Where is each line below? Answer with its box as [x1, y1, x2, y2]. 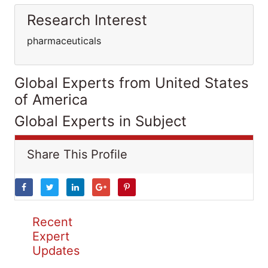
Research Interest [27, 11, 147, 29]
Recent [32, 215, 72, 229]
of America [14, 91, 88, 108]
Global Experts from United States [14, 74, 249, 92]
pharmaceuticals [27, 35, 101, 47]
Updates [32, 243, 80, 258]
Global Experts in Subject [14, 112, 187, 130]
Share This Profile [27, 147, 127, 162]
